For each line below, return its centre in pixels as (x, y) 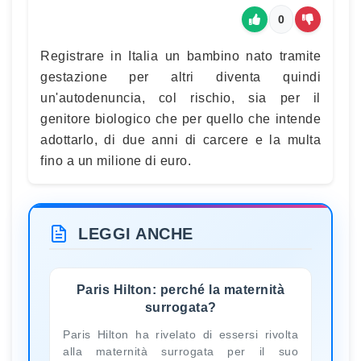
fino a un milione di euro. (116, 160)
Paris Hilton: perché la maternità (180, 289)
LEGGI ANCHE (136, 233)
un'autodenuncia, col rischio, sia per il (180, 98)
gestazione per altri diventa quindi (180, 77)
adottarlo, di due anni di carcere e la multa (180, 139)
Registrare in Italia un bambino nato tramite (180, 56)
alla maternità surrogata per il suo (180, 351)
